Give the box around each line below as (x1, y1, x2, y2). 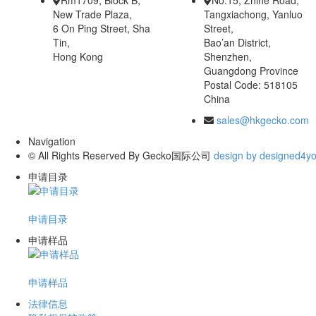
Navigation (28, 134, 75, 148)
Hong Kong (53, 49, 103, 63)
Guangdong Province (204, 63, 298, 78)
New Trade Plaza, (53, 7, 132, 21)
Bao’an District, (204, 35, 271, 49)
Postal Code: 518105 (204, 78, 298, 92)
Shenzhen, (204, 49, 252, 63)
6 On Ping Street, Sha (53, 21, 150, 35)
